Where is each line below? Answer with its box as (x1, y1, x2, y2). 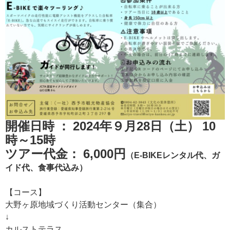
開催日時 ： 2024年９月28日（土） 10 (5, 119, 216, 132)
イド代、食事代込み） (5, 163, 87, 171)
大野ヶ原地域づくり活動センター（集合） (5, 200, 161, 208)
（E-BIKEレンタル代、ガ (126, 150, 220, 159)
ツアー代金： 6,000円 (5, 147, 126, 160)
